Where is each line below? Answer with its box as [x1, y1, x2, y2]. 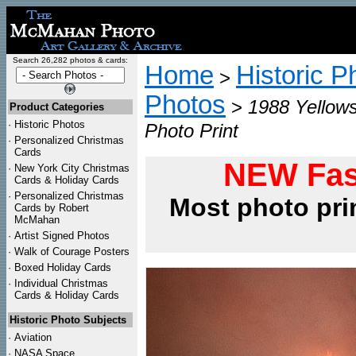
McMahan [14, 214, 60, 226]
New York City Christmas [14, 162, 130, 174]
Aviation [14, 331, 52, 343]
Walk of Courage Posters [14, 246, 130, 257]
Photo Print [145, 120, 238, 141]
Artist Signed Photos [14, 230, 110, 242]
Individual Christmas [14, 277, 108, 289]
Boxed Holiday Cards [14, 261, 111, 273]
